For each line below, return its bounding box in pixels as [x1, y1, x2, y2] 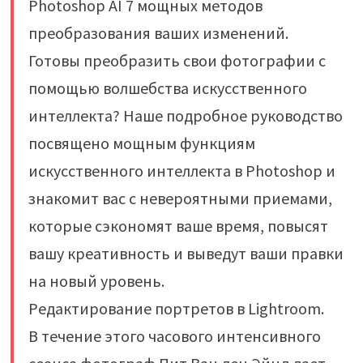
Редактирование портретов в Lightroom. [28, 297, 324, 318]
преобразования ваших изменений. [28, 22, 288, 43]
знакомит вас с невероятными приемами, [28, 187, 332, 208]
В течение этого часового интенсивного [28, 325, 321, 346]
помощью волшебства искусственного [28, 77, 307, 98]
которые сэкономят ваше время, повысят [28, 215, 328, 236]
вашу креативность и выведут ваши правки [28, 242, 344, 263]
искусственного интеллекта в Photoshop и [28, 160, 335, 181]
